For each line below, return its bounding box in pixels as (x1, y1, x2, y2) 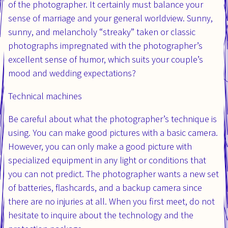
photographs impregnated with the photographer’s (8, 39, 203, 51)
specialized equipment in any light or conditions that (8, 154, 206, 166)
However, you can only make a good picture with (8, 140, 192, 152)
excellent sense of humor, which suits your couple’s (8, 53, 203, 65)
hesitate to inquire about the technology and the (8, 209, 193, 221)
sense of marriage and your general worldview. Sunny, (8, 12, 213, 24)
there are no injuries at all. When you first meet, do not (8, 195, 215, 207)
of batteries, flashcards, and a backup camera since (8, 181, 202, 193)
